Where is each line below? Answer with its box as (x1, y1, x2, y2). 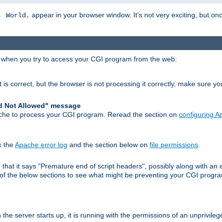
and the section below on (67, 140, 150, 149)
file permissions (150, 140, 198, 149)
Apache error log (15, 140, 67, 149)
